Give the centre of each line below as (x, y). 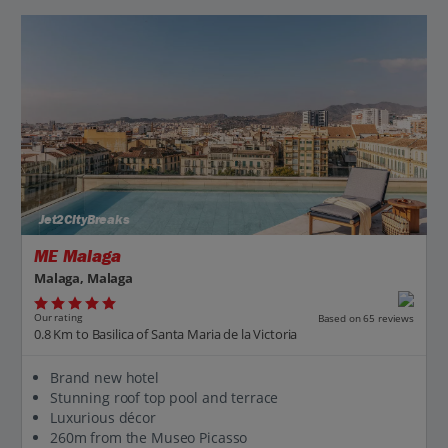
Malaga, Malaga (84, 277)
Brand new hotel (104, 377)
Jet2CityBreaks (82, 220)
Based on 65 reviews (365, 317)
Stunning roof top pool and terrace (164, 397)
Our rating (58, 317)
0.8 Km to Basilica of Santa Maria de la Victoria (166, 333)
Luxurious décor (103, 417)
